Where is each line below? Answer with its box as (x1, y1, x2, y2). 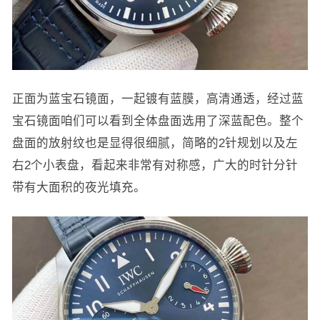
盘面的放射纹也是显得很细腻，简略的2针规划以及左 (11, 136, 298, 149)
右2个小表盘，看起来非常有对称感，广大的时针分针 (11, 158, 298, 171)
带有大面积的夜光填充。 (11, 180, 146, 194)
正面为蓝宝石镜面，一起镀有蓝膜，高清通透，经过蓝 (11, 91, 304, 105)
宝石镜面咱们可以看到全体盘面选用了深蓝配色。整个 (11, 114, 304, 127)
